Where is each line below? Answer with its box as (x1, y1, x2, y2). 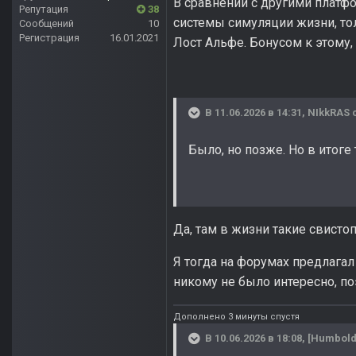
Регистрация (19, 32, 79, 44)
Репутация (19, 3, 68, 16)
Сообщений (19, 17, 74, 30)
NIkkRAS (308, 106, 350, 119)
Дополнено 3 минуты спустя (173, 311, 300, 322)
